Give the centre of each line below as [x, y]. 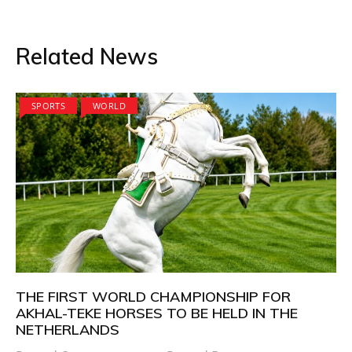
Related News [87, 56]
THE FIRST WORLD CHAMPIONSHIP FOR [153, 297]
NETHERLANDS [68, 330]
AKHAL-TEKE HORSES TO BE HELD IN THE [157, 313]
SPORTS [49, 105]
